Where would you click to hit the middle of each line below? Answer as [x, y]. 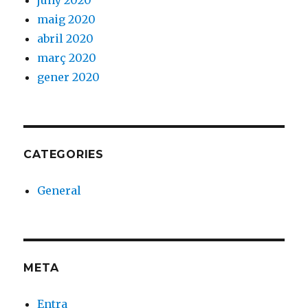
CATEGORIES [64, 155]
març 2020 [67, 58]
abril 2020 [66, 39]
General [59, 191]
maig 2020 [67, 20]
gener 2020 [69, 77]
